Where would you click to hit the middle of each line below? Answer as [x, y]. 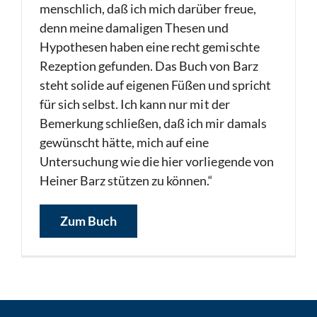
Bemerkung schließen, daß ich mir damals [153, 123]
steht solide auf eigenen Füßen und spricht [155, 85]
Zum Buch [88, 221]
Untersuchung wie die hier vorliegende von [157, 161]
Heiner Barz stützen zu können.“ [127, 180]
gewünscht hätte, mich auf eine [125, 142]
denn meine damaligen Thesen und [134, 28]
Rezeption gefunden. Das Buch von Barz [149, 66]
